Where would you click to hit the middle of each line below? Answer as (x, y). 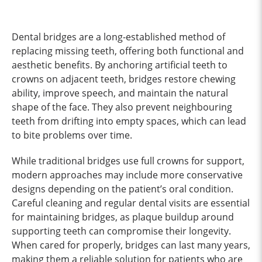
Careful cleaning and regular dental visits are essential (131, 203)
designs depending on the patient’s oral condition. (123, 189)
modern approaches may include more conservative (127, 175)
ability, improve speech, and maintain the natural (120, 93)
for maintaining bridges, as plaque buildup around (123, 217)
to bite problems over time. (72, 135)
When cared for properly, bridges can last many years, (131, 245)
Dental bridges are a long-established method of (118, 37)
